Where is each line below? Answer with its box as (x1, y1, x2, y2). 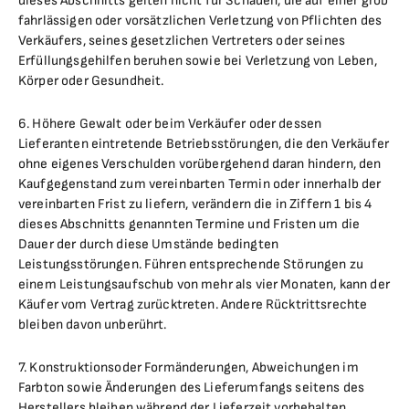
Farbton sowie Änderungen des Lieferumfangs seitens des (18, 379, 365, 396)
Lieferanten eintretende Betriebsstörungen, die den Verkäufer (18, 135, 389, 152)
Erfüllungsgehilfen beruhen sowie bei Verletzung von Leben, (18, 52, 377, 69)
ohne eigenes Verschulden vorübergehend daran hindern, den (18, 155, 382, 173)
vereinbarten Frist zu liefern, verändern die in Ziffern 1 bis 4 (18, 195, 372, 213)
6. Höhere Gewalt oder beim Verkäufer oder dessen (18, 115, 322, 132)
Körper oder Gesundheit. (18, 72, 164, 89)
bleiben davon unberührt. (18, 316, 167, 333)
